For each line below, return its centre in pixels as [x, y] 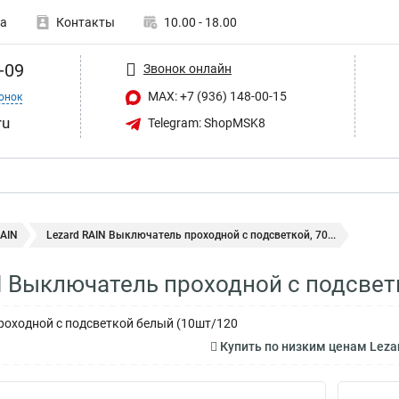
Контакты [85, 22]
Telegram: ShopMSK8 [205, 122]
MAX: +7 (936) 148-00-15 [216, 96]
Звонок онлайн [187, 68]
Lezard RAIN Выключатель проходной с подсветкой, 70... [191, 235]
